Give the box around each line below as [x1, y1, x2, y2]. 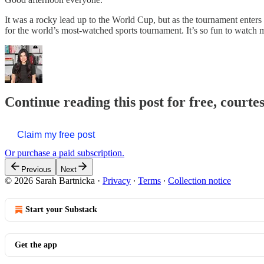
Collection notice [168, 176, 231, 186]
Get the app [15, 240, 57, 250]
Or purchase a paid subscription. [5, 148, 124, 159]
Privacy [103, 176, 131, 186]
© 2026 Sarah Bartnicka [5, 176, 95, 186]
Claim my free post [17, 130, 95, 140]
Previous [21, 165, 51, 174]
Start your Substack [25, 205, 97, 214]
